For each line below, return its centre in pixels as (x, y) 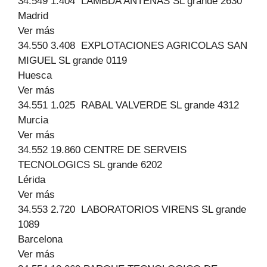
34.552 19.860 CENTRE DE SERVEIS (102, 150)
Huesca (35, 75)
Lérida (32, 180)
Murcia (33, 120)
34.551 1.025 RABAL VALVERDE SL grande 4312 (128, 105)
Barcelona (40, 239)
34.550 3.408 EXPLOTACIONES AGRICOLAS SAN (133, 46)
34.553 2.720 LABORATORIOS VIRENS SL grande (132, 209)
